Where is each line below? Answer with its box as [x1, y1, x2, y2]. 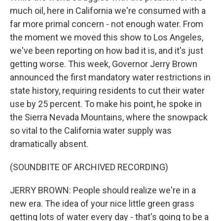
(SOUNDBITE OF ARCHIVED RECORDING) [10, 162, 168, 172]
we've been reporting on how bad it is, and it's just [10, 45, 203, 56]
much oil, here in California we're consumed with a [10, 5, 206, 16]
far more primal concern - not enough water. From [10, 19, 203, 29]
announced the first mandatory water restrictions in [10, 72, 211, 82]
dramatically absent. [10, 139, 88, 149]
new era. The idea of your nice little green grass [10, 198, 194, 209]
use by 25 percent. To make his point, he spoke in [10, 99, 202, 109]
